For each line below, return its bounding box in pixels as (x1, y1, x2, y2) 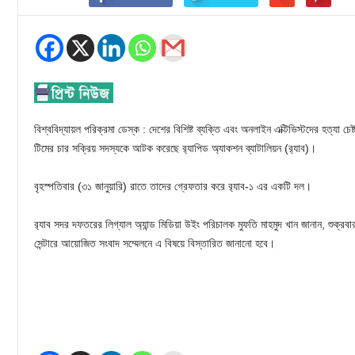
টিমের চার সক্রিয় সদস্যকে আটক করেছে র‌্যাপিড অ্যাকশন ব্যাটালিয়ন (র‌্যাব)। (34, 142, 316, 155)
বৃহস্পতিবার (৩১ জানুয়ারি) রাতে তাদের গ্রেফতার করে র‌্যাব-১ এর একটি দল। (34, 180, 311, 193)
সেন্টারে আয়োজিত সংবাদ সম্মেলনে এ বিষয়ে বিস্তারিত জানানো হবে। (34, 237, 275, 250)
